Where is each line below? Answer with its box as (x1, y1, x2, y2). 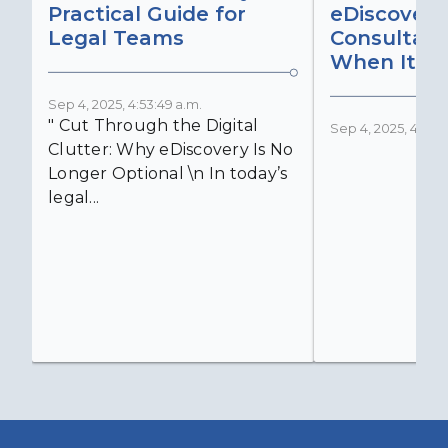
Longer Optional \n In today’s (48, 164, 288, 184)
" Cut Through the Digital (48, 116, 259, 136)
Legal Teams (48, 26, 184, 51)
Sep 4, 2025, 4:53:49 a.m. (48, 97, 202, 113)
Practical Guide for (48, 2, 246, 27)
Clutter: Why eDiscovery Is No (48, 140, 294, 160)
